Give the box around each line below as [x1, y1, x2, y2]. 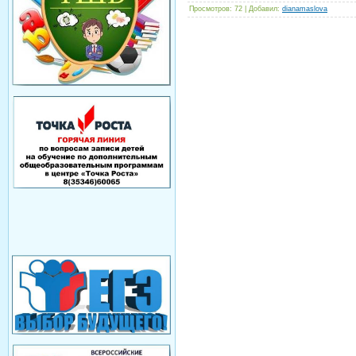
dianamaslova [282, 4, 327, 13]
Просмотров [189, 4, 230, 13]
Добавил [249, 4, 277, 13]
